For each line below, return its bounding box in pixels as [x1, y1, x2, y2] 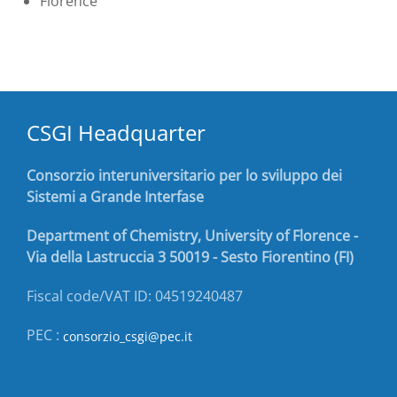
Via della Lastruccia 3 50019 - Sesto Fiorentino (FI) [27, 246, 354, 267]
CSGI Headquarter [27, 117, 206, 147]
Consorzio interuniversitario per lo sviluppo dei [27, 165, 342, 185]
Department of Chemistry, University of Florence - [27, 225, 358, 245]
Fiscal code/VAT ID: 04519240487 [27, 285, 243, 306]
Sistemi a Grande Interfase [27, 186, 204, 206]
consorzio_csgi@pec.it [63, 327, 192, 345]
